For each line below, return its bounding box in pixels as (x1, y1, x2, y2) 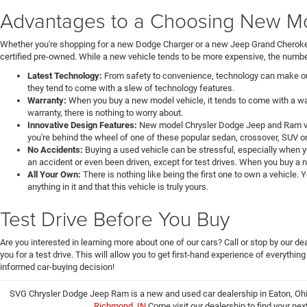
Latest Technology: (27, 71, 102, 82)
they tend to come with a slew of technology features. (27, 83, 234, 94)
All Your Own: (27, 169, 81, 180)
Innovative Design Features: (27, 120, 137, 131)
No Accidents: (27, 145, 83, 156)
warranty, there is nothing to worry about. (27, 108, 183, 119)
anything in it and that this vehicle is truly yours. (27, 182, 208, 193)
